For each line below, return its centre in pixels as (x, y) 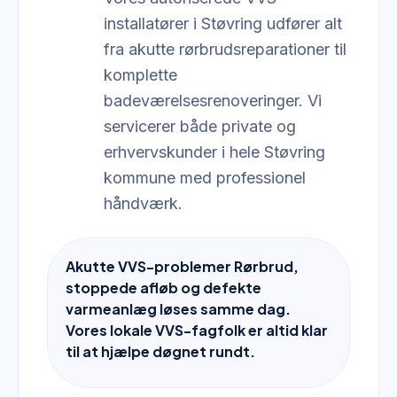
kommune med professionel (205, 178)
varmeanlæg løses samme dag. (178, 309)
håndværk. (143, 203)
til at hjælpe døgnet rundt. (160, 351)
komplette (140, 75)
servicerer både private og (200, 126)
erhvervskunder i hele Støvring (214, 152)
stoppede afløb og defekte (163, 288)
